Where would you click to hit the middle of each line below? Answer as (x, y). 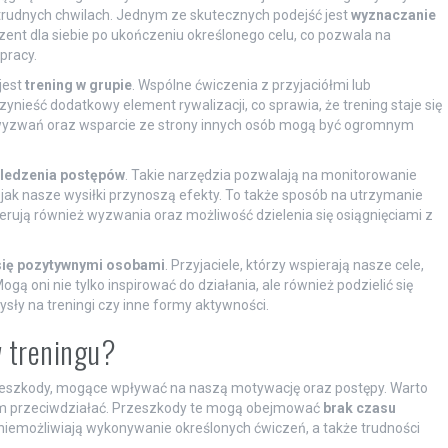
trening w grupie (78, 84)
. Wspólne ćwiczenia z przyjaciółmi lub (251, 84)
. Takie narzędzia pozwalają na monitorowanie (270, 174)
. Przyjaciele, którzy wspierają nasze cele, (294, 264)
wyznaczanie (393, 14)
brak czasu (359, 407)
